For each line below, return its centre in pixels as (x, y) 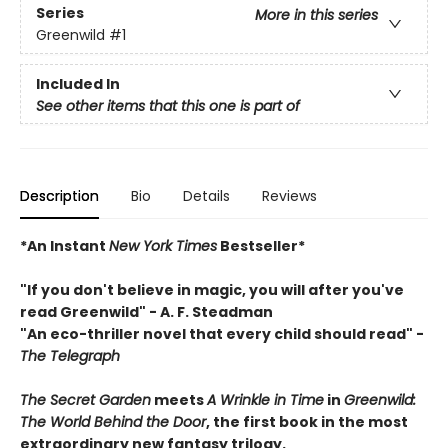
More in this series (316, 14)
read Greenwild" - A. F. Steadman (146, 312)
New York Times (163, 246)
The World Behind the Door (113, 422)
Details (206, 196)
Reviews (289, 196)
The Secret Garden (85, 400)
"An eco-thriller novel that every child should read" (218, 334)
